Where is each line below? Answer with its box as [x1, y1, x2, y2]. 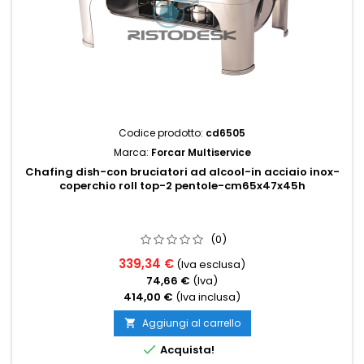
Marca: [113, 145, 151, 159]
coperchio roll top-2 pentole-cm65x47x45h [58, 178, 305, 193]
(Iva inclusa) [175, 289, 240, 305]
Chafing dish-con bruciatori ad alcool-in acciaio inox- [24, 164, 340, 180]
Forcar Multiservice [150, 145, 251, 159]
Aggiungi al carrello [141, 316, 240, 330]
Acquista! [158, 342, 214, 357]
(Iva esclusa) [176, 257, 245, 272]
